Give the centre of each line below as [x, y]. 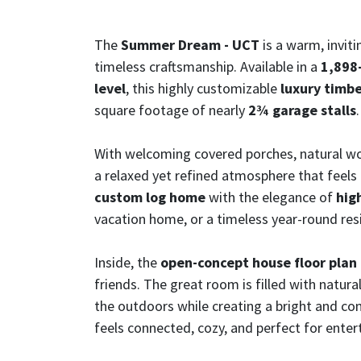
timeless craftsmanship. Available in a [207, 67]
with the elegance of [271, 197]
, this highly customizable [203, 89]
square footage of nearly [171, 110]
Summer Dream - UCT [190, 45]
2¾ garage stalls [302, 110]
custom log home [150, 197]
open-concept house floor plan [259, 263]
